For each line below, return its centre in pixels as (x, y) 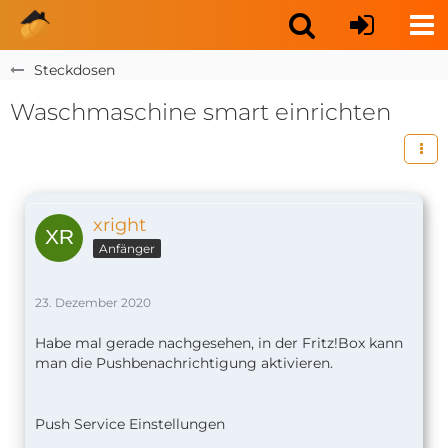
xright (119, 225)
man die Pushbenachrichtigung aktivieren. (184, 363)
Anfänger (127, 248)
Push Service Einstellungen (130, 424)
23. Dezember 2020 (93, 302)
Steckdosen (74, 70)
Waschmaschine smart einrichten (200, 112)
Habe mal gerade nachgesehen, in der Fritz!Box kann (219, 343)
